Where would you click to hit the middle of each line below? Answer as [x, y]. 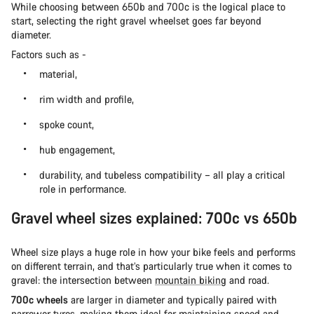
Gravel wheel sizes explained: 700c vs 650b [156, 217]
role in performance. [83, 189]
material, [58, 74]
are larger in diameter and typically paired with [172, 299]
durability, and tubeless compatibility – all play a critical [162, 175]
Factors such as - [49, 54]
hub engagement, [77, 149]
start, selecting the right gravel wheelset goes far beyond [136, 20]
